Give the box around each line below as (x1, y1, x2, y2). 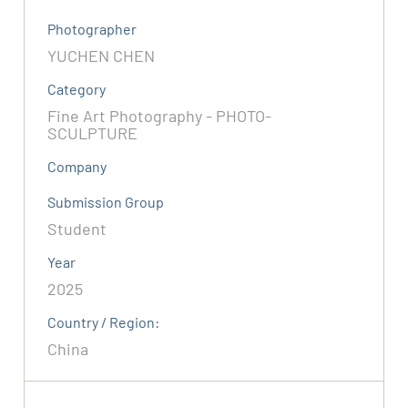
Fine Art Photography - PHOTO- (47, 106, 272, 127)
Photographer (47, 20, 138, 38)
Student (47, 219, 107, 240)
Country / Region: (47, 313, 160, 331)
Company (47, 158, 107, 176)
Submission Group (47, 193, 165, 211)
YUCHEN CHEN (47, 46, 156, 66)
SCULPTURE (47, 123, 138, 144)
